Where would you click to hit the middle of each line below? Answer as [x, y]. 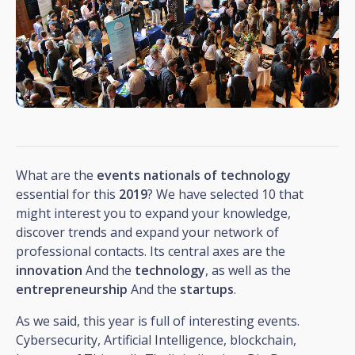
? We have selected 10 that [225, 194]
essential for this [67, 194]
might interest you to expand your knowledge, [153, 213]
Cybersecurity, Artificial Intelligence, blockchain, [156, 340]
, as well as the [248, 270]
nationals [172, 175]
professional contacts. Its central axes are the [151, 251]
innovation [49, 270]
